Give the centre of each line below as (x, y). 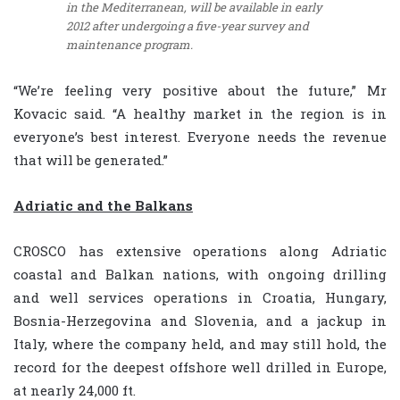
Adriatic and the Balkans (103, 205)
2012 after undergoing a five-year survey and (187, 26)
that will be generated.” (91, 159)
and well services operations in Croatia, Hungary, (200, 297)
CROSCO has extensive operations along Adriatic (200, 250)
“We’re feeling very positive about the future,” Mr (200, 90)
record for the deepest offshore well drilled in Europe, (200, 367)
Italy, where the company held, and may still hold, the (200, 343)
